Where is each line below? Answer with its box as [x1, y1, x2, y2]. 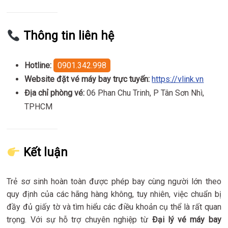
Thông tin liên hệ [20, 29, 114, 43]
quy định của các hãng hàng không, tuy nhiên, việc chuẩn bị [7, 189, 221, 199]
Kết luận [20, 146, 68, 160]
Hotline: [24, 61, 52, 71]
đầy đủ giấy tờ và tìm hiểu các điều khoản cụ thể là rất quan [7, 202, 221, 212]
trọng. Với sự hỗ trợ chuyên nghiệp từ [7, 215, 152, 225]
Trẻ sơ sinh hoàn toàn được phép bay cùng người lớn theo [7, 177, 221, 187]
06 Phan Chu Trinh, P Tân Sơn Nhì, [84, 88, 205, 98]
